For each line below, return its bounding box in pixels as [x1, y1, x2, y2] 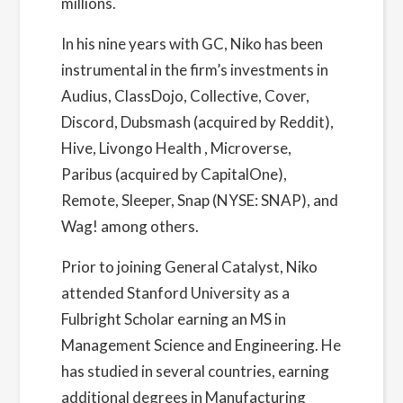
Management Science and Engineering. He [60, 336, 341, 354]
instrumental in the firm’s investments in [60, 60, 328, 79]
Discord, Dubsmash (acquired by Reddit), [60, 112, 334, 131]
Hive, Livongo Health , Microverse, [60, 139, 291, 157]
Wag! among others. [60, 217, 199, 236]
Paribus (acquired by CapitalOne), [60, 165, 287, 184]
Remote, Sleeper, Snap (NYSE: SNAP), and [60, 191, 338, 210]
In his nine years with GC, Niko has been [60, 34, 323, 53]
